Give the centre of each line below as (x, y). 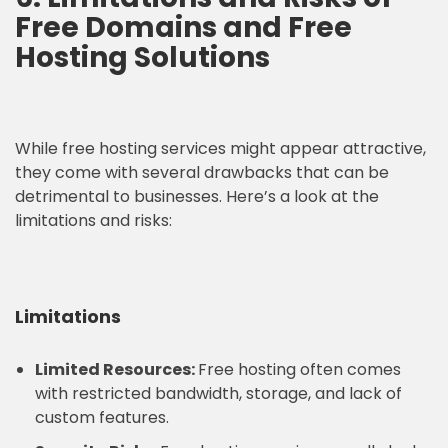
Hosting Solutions (142, 57)
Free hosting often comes (299, 369)
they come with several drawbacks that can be (202, 172)
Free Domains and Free (183, 27)
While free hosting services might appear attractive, (220, 148)
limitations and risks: (93, 220)
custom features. (102, 417)
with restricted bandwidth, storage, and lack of (218, 393)
